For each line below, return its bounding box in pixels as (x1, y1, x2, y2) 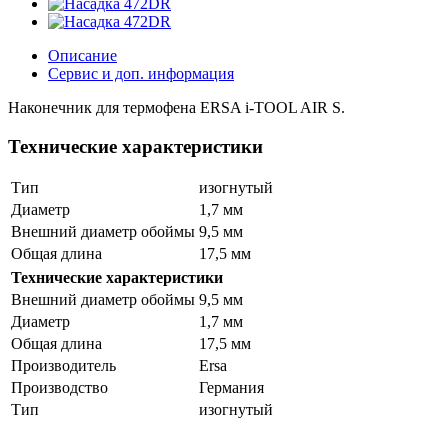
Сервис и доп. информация (48, 65, 234, 82)
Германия (199, 379, 264, 397)
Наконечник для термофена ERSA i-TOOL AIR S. (8, 99, 345, 116)
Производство (11, 379, 108, 397)
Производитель (11, 357, 116, 375)
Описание (48, 47, 117, 64)
